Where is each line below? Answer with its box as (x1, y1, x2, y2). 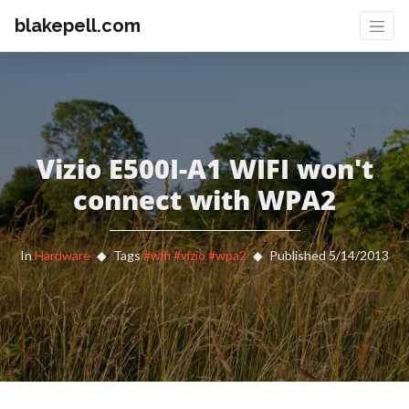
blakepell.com (15, 15, 141, 37)
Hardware (35, 247, 90, 263)
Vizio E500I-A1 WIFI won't (36, 151, 373, 186)
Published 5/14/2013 (269, 247, 389, 263)
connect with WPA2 (73, 182, 336, 217)
